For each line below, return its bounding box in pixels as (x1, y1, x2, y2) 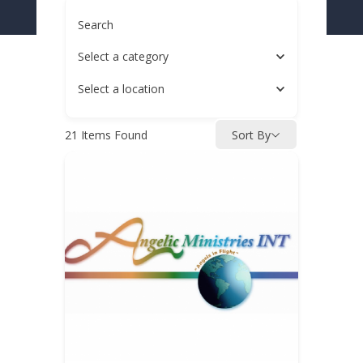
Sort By (232, 126, 271, 143)
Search (77, 16, 113, 32)
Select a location (77, 81, 164, 96)
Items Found (77, 126, 147, 143)
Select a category (77, 49, 169, 64)
